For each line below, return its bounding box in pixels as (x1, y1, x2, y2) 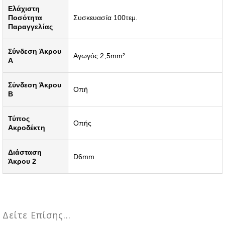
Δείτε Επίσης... (3, 208, 71, 221)
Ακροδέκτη (8, 123, 45, 132)
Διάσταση (8, 148, 42, 156)
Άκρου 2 (8, 157, 37, 165)
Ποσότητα (8, 13, 43, 22)
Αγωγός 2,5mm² (73, 51, 125, 60)
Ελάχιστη (8, 4, 40, 13)
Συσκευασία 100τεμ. (73, 13, 138, 22)
